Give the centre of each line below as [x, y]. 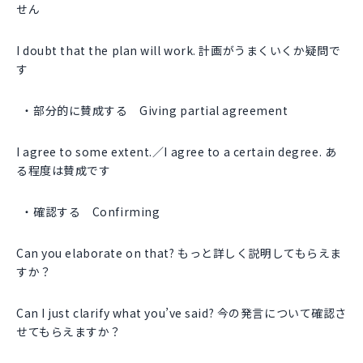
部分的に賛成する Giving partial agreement [161, 111]
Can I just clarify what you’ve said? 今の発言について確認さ [181, 313]
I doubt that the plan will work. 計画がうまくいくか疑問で [179, 51]
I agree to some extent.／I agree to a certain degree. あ [177, 152]
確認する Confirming [97, 212]
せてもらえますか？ [69, 332]
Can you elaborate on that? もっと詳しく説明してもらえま [179, 253]
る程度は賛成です [64, 171]
